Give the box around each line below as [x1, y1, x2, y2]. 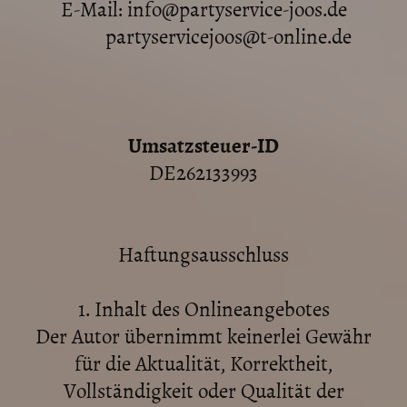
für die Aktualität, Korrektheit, [74, 347, 333, 378]
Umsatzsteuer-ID [128, 128, 279, 160]
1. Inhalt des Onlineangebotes [77, 293, 330, 323]
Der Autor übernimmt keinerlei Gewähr [35, 320, 372, 351]
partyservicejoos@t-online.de [55, 20, 352, 51]
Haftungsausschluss [118, 238, 289, 269]
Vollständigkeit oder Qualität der [63, 374, 344, 405]
